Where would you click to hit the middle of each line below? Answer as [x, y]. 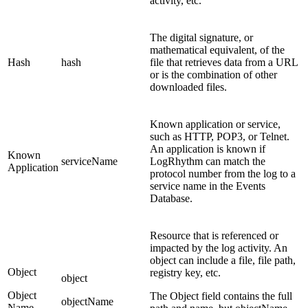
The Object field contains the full [221, 296]
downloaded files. [188, 87]
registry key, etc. [185, 272]
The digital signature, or [201, 37]
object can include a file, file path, [223, 260]
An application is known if [208, 148]
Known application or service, [215, 124]
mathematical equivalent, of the [217, 49]
